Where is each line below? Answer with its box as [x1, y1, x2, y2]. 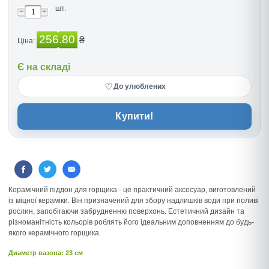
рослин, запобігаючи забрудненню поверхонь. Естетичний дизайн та [8, 207, 244, 216]
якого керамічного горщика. [8, 229, 101, 237]
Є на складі [17, 62, 70, 72]
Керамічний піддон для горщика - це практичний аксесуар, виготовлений [8, 186, 256, 194]
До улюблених [113, 82, 166, 91]
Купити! [115, 111, 154, 121]
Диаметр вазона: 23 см [8, 249, 83, 256]
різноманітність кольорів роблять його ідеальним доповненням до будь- [8, 218, 254, 226]
